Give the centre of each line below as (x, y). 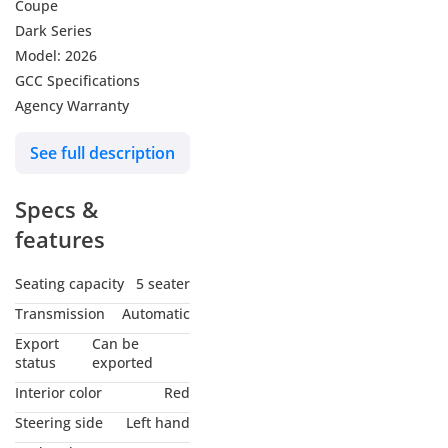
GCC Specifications (77, 80)
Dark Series (53, 30)
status (35, 363)
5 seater (163, 284)
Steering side (59, 423)
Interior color (58, 393)
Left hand (158, 423)
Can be (116, 344)
